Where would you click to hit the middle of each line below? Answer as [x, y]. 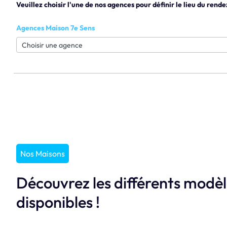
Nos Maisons [42, 154]
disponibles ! [58, 202]
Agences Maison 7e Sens [55, 28]
